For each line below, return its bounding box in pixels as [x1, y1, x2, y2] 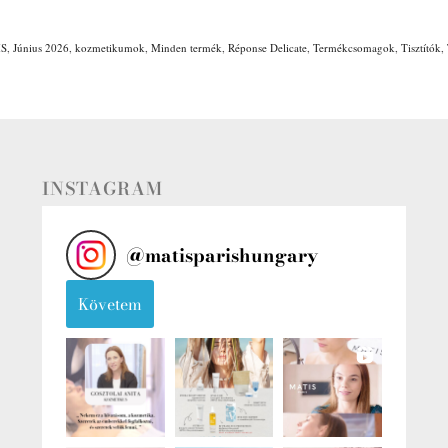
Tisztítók [401, 40, 441, 56]
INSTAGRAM [41, 175, 163, 203]
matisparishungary [144, 241, 318, 270]
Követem [77, 292, 142, 317]
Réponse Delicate [228, 40, 307, 56]
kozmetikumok [75, 40, 145, 56]
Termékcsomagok [313, 40, 395, 56]
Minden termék [151, 40, 222, 56]
